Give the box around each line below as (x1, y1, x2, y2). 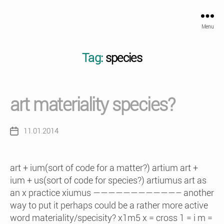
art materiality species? (10, 94, 175, 115)
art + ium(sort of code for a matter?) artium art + (10, 162, 198, 173)
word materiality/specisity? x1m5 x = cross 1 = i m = (10, 212, 212, 223)
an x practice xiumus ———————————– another (10, 187, 214, 198)
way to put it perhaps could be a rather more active (10, 200, 208, 210)
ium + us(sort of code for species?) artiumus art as (10, 175, 206, 185)
